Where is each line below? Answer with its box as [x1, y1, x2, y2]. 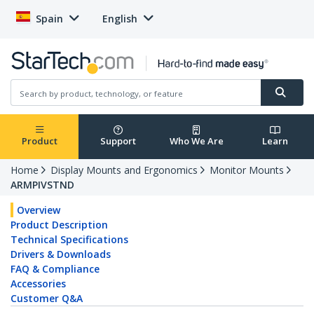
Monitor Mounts [210, 163, 284, 177]
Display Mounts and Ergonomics [50, 163, 198, 177]
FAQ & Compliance [11, 262, 100, 276]
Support [100, 135, 136, 148]
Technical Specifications [11, 233, 128, 247]
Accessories [11, 277, 66, 291]
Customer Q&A [11, 292, 83, 306]
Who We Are [169, 135, 224, 148]
